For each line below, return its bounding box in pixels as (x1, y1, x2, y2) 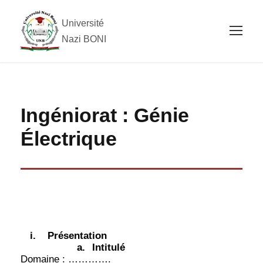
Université (62, 18, 104, 28)
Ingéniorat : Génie (21, 103, 189, 126)
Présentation (48, 230, 107, 241)
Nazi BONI (62, 33, 106, 44)
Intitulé (92, 241, 125, 253)
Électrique (21, 127, 117, 150)
